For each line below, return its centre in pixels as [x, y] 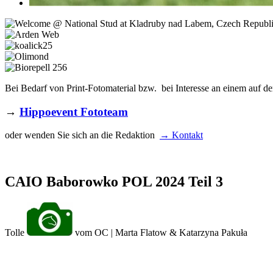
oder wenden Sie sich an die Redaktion [82, 135]
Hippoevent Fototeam [74, 112]
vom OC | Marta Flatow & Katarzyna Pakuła [160, 233]
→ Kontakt [181, 135]
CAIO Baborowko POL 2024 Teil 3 [114, 182]
